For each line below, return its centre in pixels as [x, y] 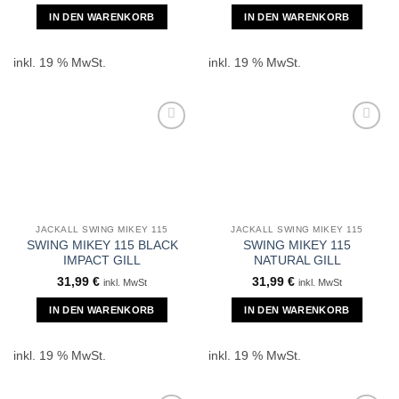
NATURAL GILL [297, 261]
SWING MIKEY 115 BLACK [102, 246]
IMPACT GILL [102, 261]
